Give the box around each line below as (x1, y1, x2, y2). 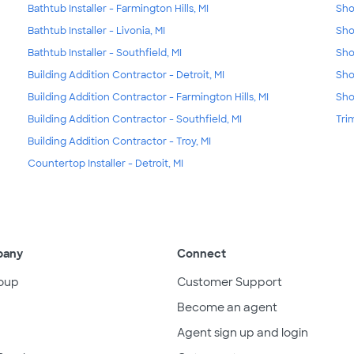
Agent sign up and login (177, 325, 308, 340)
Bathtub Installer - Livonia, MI (27, 24, 165, 37)
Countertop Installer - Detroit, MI (27, 156, 183, 170)
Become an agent (177, 299, 277, 314)
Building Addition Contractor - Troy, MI (27, 134, 211, 148)
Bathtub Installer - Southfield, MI (27, 46, 182, 59)
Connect (177, 246, 226, 261)
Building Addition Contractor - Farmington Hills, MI (27, 90, 269, 104)
